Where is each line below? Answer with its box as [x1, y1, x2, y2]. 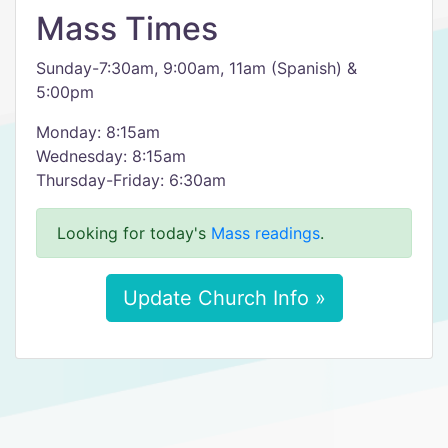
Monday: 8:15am [36, 122, 160, 142]
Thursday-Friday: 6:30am [36, 170, 226, 190]
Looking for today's [57, 223, 211, 243]
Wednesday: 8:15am [36, 146, 186, 166]
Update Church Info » [122, 286, 326, 310]
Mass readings [211, 223, 320, 243]
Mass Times [36, 9, 218, 48]
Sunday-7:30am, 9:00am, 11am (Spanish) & [36, 58, 357, 78]
